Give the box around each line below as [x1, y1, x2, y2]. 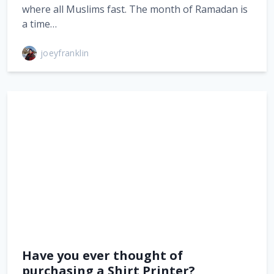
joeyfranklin [40, 47, 89, 59]
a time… [22, 17, 57, 31]
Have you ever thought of [22, 247, 183, 264]
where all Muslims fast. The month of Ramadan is [22, 2, 248, 16]
